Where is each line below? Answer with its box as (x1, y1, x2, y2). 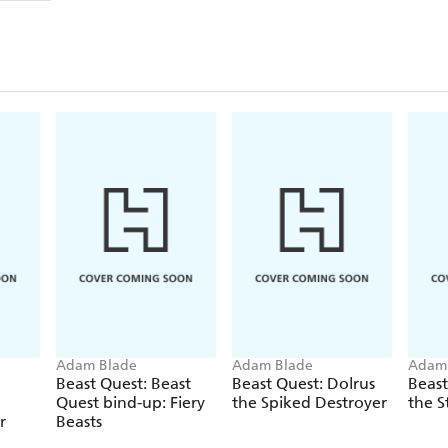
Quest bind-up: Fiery (56, 393, 205, 413)
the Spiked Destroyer (232, 393, 387, 413)
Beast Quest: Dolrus (232, 374, 375, 394)
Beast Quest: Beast (56, 374, 191, 394)
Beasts (56, 412, 102, 432)
